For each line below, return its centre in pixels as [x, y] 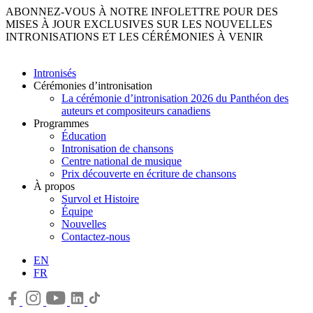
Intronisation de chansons [117, 148]
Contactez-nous [96, 236]
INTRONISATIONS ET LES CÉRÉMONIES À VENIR [134, 37]
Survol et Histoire [100, 199]
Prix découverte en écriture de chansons [149, 174]
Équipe [77, 211]
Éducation [84, 136]
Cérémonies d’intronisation [93, 86]
